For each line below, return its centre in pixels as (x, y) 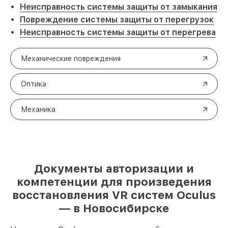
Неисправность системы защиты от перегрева (118, 32)
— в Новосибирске (114, 208)
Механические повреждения (71, 59)
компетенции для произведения (114, 182)
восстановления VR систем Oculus (114, 195)
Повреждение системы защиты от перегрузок (117, 20)
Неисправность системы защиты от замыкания (119, 7)
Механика (38, 109)
